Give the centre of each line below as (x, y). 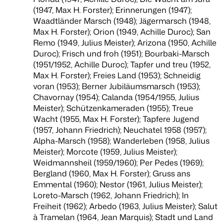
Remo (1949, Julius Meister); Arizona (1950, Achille (125, 43)
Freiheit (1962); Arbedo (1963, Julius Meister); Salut (126, 206)
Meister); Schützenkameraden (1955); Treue (113, 108)
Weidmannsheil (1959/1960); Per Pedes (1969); (119, 163)
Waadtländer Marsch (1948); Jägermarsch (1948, (122, 21)
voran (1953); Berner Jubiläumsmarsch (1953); (117, 86)
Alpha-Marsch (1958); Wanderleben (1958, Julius (122, 141)
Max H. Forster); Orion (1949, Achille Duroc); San (122, 32)
